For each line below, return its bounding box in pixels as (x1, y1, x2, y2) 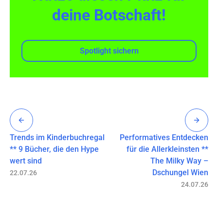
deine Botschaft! (52, 6, 166, 25)
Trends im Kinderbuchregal (10, 132, 105, 142)
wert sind (10, 156, 42, 165)
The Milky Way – (150, 156, 208, 165)
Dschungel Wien (152, 167, 208, 177)
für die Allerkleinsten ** (127, 144, 208, 154)
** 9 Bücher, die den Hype (10, 144, 99, 154)
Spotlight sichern (79, 46, 139, 56)
